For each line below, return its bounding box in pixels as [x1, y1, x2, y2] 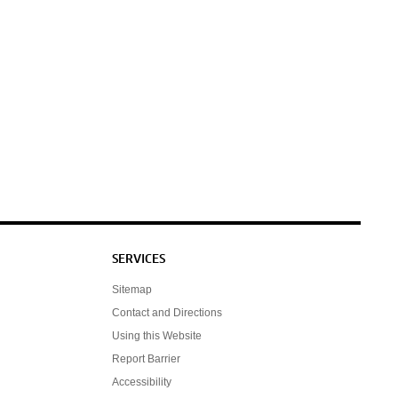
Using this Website [112, 329, 202, 342]
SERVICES [112, 253, 165, 266]
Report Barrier [112, 352, 180, 365]
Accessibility [112, 375, 171, 388]
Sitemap [112, 283, 152, 296]
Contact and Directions [112, 306, 222, 319]
